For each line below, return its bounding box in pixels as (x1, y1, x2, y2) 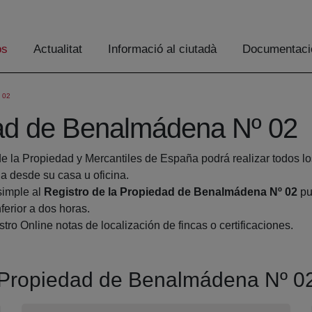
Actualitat (33, 42, 82, 56)
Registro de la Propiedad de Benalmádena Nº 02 (44, 186, 297, 198)
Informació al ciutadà (108, 42, 217, 56)
